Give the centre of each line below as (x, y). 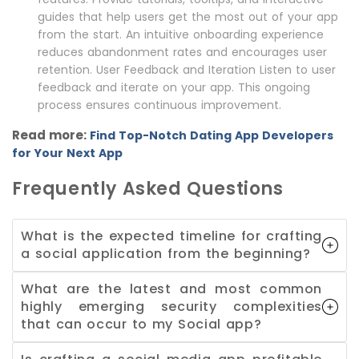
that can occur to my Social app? (141, 325)
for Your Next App (67, 153)
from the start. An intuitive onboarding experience (181, 35)
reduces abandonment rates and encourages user (182, 52)
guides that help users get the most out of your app (188, 17)
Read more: (51, 135)
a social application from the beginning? (166, 254)
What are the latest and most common (171, 289)
